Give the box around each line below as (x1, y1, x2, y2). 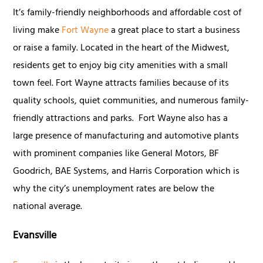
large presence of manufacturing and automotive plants (13, 127, 240, 146)
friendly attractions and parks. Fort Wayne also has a (13, 110, 228, 128)
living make (13, 22, 62, 40)
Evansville (13, 226, 57, 247)
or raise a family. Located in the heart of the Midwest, (13, 39, 230, 58)
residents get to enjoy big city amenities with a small (13, 57, 228, 75)
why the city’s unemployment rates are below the (13, 180, 215, 198)
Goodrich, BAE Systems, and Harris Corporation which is (13, 163, 240, 181)
